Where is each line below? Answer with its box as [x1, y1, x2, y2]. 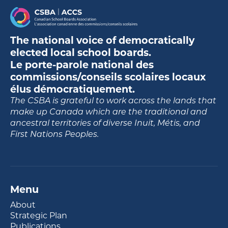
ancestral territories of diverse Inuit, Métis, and [10, 117, 200, 128]
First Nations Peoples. [10, 128, 99, 139]
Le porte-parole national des [10, 58, 154, 71]
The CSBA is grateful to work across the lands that [10, 95, 216, 106]
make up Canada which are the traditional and [10, 106, 207, 117]
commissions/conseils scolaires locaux [10, 70, 206, 83]
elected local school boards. [10, 45, 151, 59]
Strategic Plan [10, 210, 67, 221]
